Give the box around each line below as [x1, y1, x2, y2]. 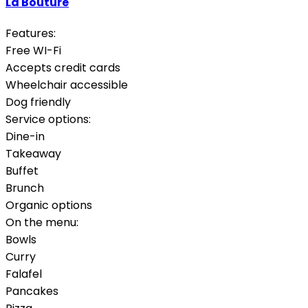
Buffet [5, 162, 38, 179]
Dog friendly [5, 93, 71, 110]
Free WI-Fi [5, 42, 61, 58]
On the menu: [5, 214, 78, 230]
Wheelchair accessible [5, 76, 128, 93]
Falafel [5, 265, 42, 282]
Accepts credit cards [5, 59, 120, 76]
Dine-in [5, 128, 45, 144]
